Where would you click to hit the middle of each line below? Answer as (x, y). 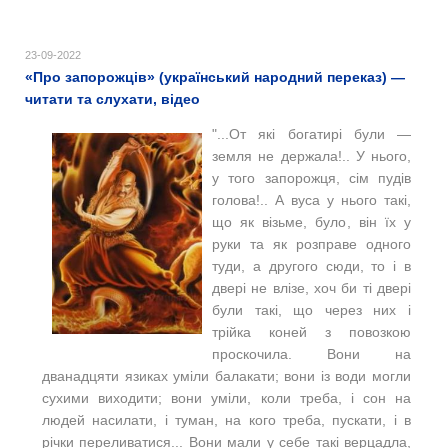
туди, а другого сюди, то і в (311, 265)
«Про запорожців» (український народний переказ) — (215, 76)
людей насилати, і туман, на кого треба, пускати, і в (226, 419)
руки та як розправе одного (311, 243)
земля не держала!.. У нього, (311, 155)
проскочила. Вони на (311, 353)
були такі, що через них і (311, 309)
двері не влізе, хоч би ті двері (311, 287)
